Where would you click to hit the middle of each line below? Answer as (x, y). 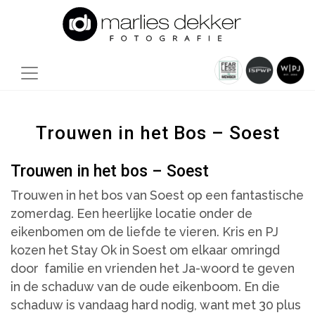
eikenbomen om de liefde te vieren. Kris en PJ (144, 232)
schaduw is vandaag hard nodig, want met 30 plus (156, 305)
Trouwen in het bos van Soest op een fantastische (157, 195)
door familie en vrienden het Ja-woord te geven (153, 269)
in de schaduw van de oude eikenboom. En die (145, 287)
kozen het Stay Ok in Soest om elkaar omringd (145, 250)
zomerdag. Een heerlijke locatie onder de (131, 214)
